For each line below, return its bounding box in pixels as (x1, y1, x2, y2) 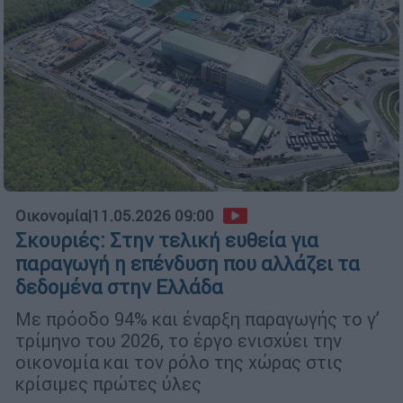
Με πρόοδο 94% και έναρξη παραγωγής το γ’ (15, 308, 380, 331)
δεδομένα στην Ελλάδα (15, 275, 223, 300)
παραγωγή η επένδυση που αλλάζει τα (15, 252, 360, 277)
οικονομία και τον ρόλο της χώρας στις (15, 351, 343, 374)
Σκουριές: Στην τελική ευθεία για (15, 228, 318, 254)
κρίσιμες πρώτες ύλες (15, 372, 201, 396)
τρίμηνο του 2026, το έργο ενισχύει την (15, 329, 342, 353)
